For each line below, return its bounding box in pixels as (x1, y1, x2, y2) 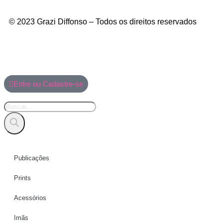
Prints (14, 174, 31, 182)
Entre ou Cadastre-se (13, 79, 83, 88)
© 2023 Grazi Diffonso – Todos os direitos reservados (9, 17, 197, 26)
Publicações (14, 154, 49, 162)
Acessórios (14, 194, 46, 202)
